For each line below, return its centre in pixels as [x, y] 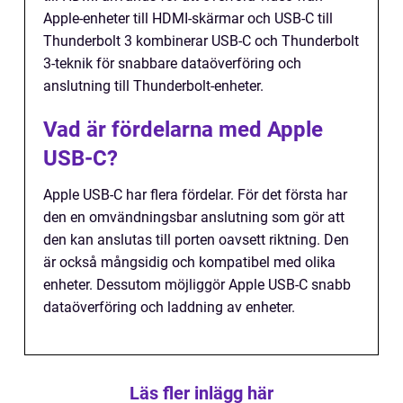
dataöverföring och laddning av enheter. [169, 308]
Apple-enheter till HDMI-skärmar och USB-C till [188, 19]
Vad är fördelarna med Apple [183, 130]
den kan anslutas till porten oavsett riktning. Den [196, 240]
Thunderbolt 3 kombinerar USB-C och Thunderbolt [201, 41]
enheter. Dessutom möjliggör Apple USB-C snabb [197, 285]
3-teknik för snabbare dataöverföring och [172, 64]
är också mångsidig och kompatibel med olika [189, 263]
